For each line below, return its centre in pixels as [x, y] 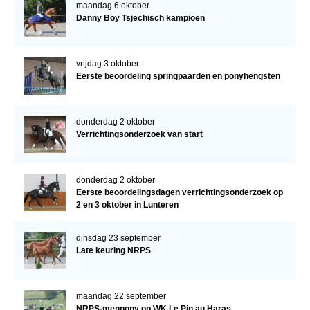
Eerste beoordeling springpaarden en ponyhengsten [178, 76]
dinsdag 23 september [118, 238]
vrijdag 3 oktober [107, 63]
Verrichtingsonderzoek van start [139, 134]
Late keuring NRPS [113, 250]
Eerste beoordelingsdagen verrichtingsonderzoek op [179, 192]
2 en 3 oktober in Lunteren [127, 204]
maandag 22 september [121, 296]
